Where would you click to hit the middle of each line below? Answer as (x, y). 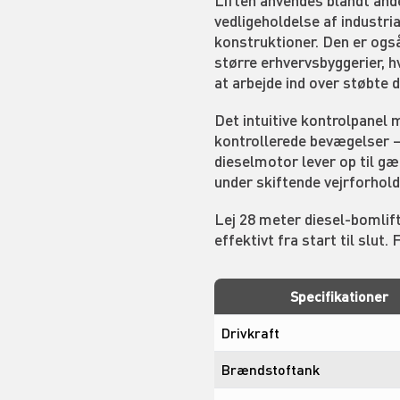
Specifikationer (339, 296)
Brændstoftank (271, 369)
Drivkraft (250, 332)
